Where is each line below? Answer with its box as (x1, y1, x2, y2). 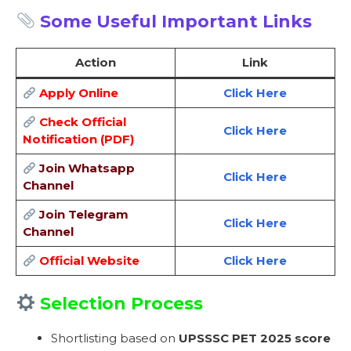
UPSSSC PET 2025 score (179, 330, 331, 346)
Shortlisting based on (51, 330, 179, 346)
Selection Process (35, 292, 204, 314)
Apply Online (38, 85, 118, 101)
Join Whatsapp (38, 161, 135, 176)
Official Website (38, 253, 139, 269)
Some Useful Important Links (40, 11, 313, 33)
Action (75, 55, 116, 71)
